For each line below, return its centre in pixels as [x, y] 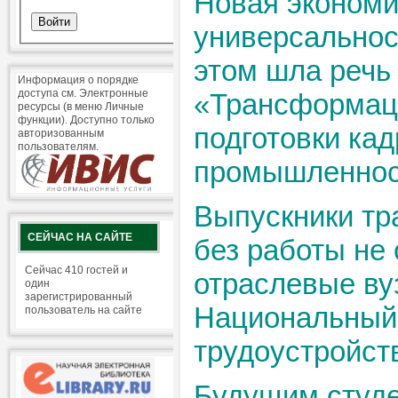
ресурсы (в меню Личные [81, 106]
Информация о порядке [78, 80]
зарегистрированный [79, 296]
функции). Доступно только [86, 119]
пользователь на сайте [84, 310]
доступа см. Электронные [83, 93]
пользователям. [58, 146]
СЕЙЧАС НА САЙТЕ [80, 237]
